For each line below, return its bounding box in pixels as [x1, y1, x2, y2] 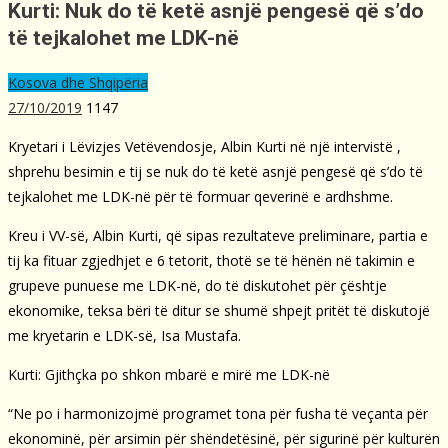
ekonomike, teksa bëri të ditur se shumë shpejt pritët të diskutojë [8, 300, 430, 320]
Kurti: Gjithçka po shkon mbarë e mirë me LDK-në [8, 364, 330, 384]
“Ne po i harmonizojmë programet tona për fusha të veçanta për [8, 403, 428, 423]
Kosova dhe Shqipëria [8, 72, 148, 92]
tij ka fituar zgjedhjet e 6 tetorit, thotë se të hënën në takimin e [8, 250, 415, 270]
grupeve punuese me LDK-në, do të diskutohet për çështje [8, 275, 387, 295]
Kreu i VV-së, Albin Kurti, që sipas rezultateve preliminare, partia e [8, 225, 428, 245]
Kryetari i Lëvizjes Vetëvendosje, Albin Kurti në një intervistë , [8, 136, 401, 156]
